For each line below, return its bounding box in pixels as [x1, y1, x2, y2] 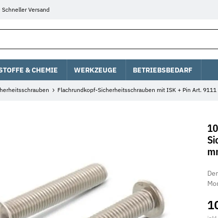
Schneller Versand [2, 6, 50, 14]
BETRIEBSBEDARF [132, 64, 192, 74]
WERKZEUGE [74, 64, 117, 74]
